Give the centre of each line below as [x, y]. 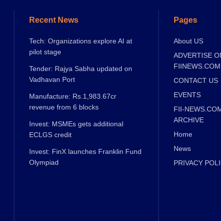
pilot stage [45, 52]
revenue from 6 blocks [64, 107]
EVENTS [187, 95]
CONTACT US [196, 81]
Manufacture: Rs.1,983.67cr [73, 96]
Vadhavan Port [52, 80]
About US [188, 41]
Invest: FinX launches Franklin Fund [85, 152]
